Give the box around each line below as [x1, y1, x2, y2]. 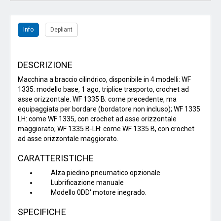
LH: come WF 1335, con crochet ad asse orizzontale [18, 115, 177, 123]
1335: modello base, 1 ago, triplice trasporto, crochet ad [18, 85, 189, 94]
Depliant [50, 26, 73, 34]
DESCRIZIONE [18, 60, 73, 71]
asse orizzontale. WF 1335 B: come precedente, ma [18, 95, 177, 104]
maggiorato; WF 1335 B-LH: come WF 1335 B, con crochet [18, 125, 194, 133]
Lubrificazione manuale [37, 179, 124, 187]
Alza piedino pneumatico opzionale [37, 169, 160, 177]
